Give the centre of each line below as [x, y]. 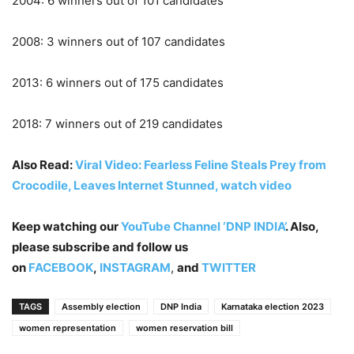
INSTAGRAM [135, 267]
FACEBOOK [61, 267]
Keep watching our [66, 226]
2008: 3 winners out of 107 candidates [119, 41]
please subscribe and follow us [100, 247]
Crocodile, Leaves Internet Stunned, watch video [152, 185]
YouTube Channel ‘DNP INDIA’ [203, 226]
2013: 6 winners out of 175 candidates [118, 82]
